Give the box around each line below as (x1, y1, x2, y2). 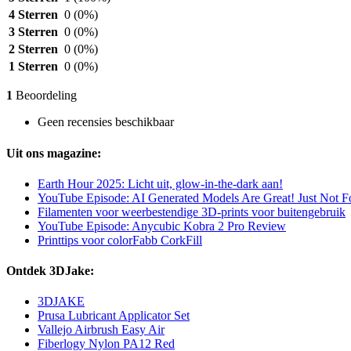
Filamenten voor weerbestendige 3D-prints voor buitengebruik (38, 204, 346, 219)
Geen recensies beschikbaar (38, 115, 174, 129)
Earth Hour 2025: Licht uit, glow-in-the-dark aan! (38, 176, 283, 190)
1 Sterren (9, 60, 58, 74)
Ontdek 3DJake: (6, 264, 94, 278)
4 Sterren (9, 8, 58, 22)
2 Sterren (9, 42, 58, 56)
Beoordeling (13, 89, 77, 103)
